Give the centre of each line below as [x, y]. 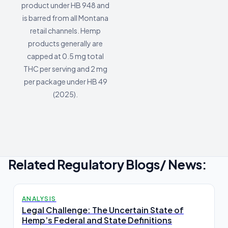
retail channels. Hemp [66, 31]
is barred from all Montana [66, 18]
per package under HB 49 [65, 82]
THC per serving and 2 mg [66, 69]
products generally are [66, 44]
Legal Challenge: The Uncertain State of [103, 210]
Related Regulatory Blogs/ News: [107, 164]
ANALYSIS [39, 199]
